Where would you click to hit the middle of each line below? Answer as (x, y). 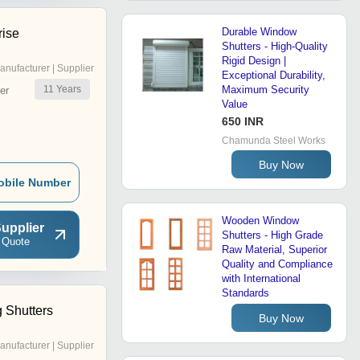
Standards (245, 293)
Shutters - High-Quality (275, 47)
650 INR (243, 122)
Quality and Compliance (277, 264)
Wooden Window (260, 221)
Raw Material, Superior (274, 250)
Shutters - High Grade (272, 235)
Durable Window (259, 32)
